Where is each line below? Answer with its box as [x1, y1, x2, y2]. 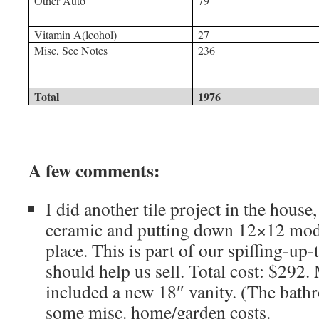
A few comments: [28, 157, 160, 184]
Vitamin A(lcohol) [34, 27, 117, 42]
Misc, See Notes [34, 43, 108, 58]
